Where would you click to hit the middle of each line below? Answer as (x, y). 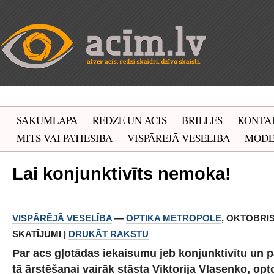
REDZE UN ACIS (130, 120)
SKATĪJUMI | (40, 234)
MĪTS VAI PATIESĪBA (65, 138)
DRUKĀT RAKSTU (109, 234)
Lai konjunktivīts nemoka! (122, 173)
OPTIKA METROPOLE (174, 218)
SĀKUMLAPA (47, 120)
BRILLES (202, 120)
